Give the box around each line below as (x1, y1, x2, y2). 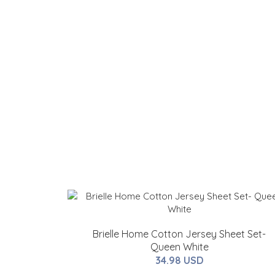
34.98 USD (155, 254, 204, 266)
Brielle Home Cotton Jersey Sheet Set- (93, 228, 266, 240)
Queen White (150, 241, 209, 253)
